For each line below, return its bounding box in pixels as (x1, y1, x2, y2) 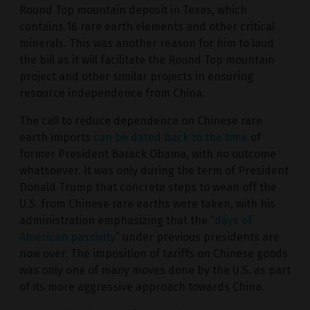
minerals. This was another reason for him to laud (19, 37, 274, 51)
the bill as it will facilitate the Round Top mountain (19, 53, 275, 67)
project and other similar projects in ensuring (19, 70, 253, 84)
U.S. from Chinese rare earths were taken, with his (19, 197, 275, 211)
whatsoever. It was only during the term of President (19, 164, 289, 178)
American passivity (19, 230, 116, 244)
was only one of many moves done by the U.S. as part (19, 264, 291, 277)
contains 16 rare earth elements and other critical (19, 20, 275, 34)
